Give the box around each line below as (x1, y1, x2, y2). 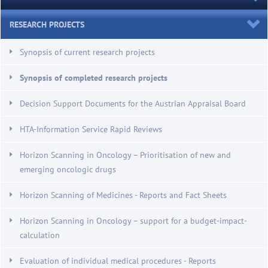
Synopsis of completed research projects (20, 71, 167, 83)
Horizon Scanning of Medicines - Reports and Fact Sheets (20, 188, 227, 200)
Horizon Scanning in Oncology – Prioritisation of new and (20, 148, 231, 160)
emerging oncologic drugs (20, 163, 116, 175)
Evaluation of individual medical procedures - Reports (20, 254, 216, 266)
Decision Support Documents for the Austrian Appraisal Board (20, 97, 246, 109)
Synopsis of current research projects (20, 45, 155, 57)
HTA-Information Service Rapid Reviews (20, 123, 162, 135)
